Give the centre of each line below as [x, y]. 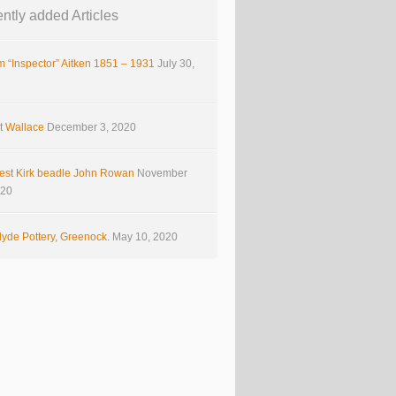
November [162, 173]
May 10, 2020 [145, 237]
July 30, [176, 64]
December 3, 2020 [91, 127]
